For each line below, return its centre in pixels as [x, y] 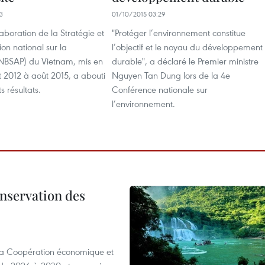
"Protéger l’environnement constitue [179, 33]
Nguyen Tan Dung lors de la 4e [171, 75]
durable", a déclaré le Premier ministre [185, 61]
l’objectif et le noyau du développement [187, 47]
